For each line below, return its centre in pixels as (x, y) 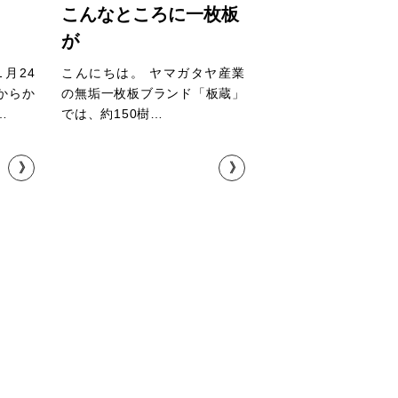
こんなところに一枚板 (151, 14)
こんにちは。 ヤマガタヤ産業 (153, 73)
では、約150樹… (112, 114)
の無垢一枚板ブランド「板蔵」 (153, 93)
